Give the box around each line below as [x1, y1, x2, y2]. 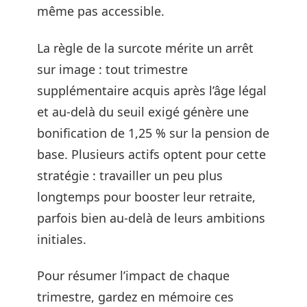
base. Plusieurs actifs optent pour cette [37, 145, 266, 162]
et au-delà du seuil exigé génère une [37, 103, 249, 120]
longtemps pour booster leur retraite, [37, 188, 256, 205]
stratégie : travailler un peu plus [37, 167, 223, 184]
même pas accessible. [37, 3, 164, 19]
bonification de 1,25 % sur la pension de [37, 124, 269, 141]
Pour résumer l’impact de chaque [37, 267, 230, 284]
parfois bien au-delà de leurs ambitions [37, 209, 265, 226]
